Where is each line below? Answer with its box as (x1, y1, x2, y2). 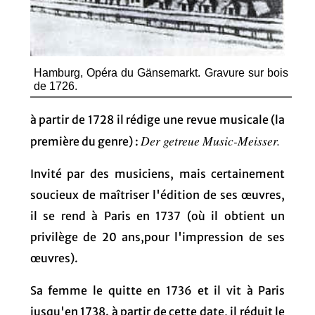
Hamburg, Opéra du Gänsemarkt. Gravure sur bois (33, 66, 289, 79)
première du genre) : (30, 134, 141, 148)
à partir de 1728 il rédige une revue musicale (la (30, 112, 285, 127)
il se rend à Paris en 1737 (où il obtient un (30, 208, 285, 223)
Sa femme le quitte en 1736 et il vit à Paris (30, 283, 285, 297)
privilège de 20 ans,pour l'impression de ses (30, 229, 285, 244)
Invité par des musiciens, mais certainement (30, 166, 285, 181)
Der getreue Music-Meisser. (140, 131, 280, 149)
